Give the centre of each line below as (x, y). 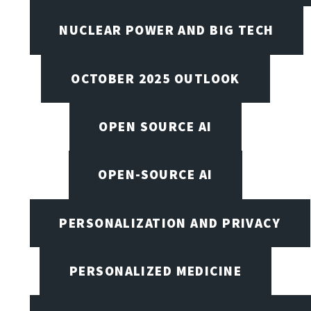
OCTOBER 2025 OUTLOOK (155, 78)
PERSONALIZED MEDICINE (155, 270)
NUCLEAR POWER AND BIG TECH (167, 30)
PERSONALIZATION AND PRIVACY (170, 222)
